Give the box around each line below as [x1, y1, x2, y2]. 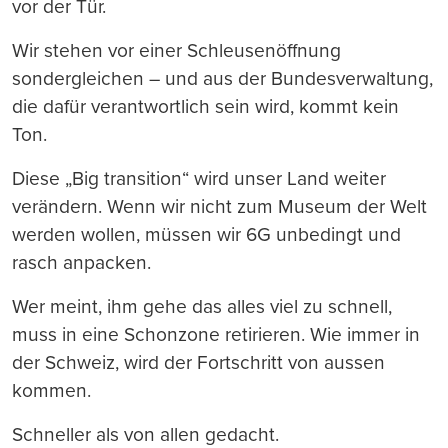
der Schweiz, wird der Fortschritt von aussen [12, 350, 385, 374]
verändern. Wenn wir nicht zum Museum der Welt [12, 194, 427, 218]
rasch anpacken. [12, 250, 151, 274]
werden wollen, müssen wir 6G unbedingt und [12, 222, 401, 246]
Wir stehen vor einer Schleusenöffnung [12, 38, 341, 62]
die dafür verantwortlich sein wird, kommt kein [12, 94, 399, 118]
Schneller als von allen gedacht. [12, 422, 279, 446]
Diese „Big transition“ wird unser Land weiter [12, 166, 386, 190]
